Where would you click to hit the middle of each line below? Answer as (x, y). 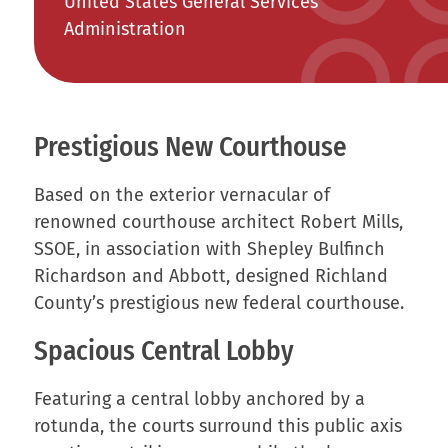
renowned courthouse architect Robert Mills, (218, 221)
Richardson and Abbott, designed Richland (210, 275)
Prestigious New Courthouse (190, 146)
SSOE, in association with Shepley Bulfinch (209, 248)
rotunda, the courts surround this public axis (217, 425)
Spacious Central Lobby (163, 350)
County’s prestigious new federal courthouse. (218, 302)
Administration (124, 28)
